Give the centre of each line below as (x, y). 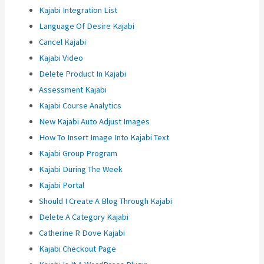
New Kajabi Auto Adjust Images (95, 122)
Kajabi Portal (62, 185)
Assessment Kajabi (73, 90)
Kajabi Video (61, 58)
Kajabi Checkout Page (78, 249)
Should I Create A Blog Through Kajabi (106, 201)
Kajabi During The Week (81, 169)
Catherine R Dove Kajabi (82, 233)
